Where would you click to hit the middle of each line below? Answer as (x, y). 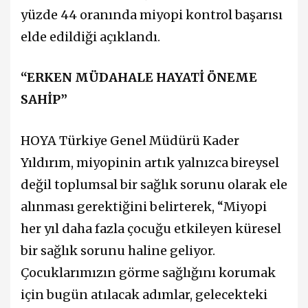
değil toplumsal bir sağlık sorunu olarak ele (154, 184)
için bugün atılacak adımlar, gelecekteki (144, 294)
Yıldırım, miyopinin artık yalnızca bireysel (150, 162)
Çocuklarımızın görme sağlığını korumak (148, 272)
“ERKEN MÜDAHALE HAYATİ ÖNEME (139, 78)
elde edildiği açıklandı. (90, 37)
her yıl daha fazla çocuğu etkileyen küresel (151, 228)
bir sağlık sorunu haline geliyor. (118, 250)
